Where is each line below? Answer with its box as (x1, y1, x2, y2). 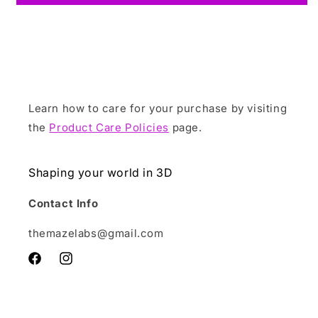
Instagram (57, 260, 109, 273)
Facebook (26, 260, 76, 273)
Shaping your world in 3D (28, 165, 173, 180)
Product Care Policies (49, 121, 170, 134)
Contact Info (28, 197, 99, 210)
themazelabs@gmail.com (28, 226, 164, 240)
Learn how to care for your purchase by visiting (28, 102, 287, 115)
